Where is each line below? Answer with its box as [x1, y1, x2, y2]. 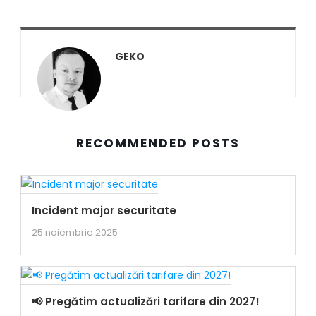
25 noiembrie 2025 [31, 226, 118, 239]
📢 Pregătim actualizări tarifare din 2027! [31, 294, 260, 309]
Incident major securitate [31, 203, 176, 218]
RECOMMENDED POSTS [75, 135, 240, 152]
